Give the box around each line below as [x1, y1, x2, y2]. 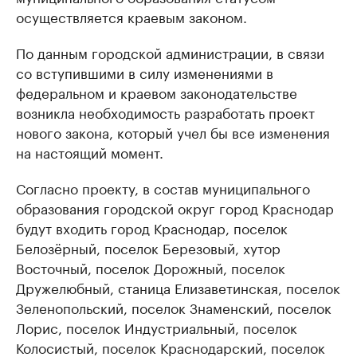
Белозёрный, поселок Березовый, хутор [16, 237, 280, 257]
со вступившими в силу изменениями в [16, 61, 273, 82]
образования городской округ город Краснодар [16, 197, 334, 218]
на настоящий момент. [16, 141, 163, 162]
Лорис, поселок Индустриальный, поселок [16, 316, 297, 337]
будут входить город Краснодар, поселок [16, 217, 288, 237]
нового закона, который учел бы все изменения [16, 121, 330, 142]
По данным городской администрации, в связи [16, 41, 324, 62]
